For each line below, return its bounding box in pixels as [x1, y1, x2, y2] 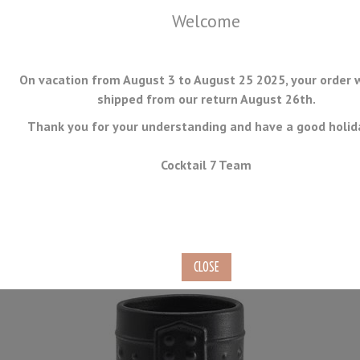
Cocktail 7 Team [161, 157, 252, 173]
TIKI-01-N [29, 261, 89, 278]
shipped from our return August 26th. [96, 91, 316, 107]
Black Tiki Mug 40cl [8, 211, 236, 247]
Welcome [172, 10, 240, 32]
